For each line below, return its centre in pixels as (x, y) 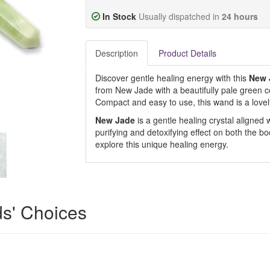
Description (116, 53)
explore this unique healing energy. (162, 144)
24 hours (240, 16)
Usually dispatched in (180, 16)
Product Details (187, 53)
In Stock (119, 16)
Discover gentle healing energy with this (172, 78)
